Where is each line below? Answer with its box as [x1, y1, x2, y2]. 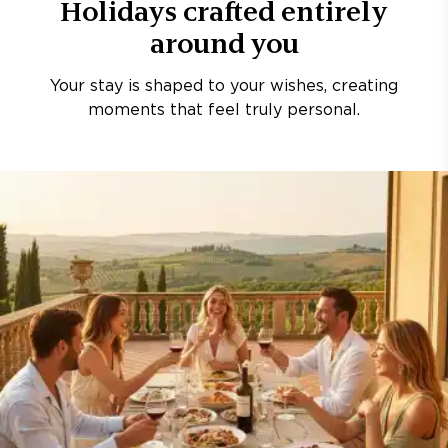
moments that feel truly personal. [88, 103, 360, 118]
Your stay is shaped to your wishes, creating [50, 79, 398, 94]
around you [149, 27, 299, 59]
